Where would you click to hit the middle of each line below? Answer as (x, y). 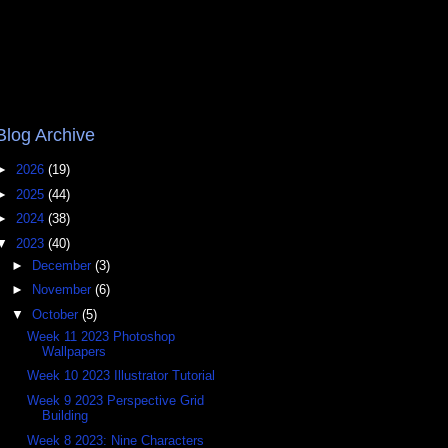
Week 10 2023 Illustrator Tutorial (121, 376)
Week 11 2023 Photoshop (101, 336)
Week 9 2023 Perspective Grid (116, 401)
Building (65, 416)
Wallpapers (74, 351)
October (56, 315)
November (63, 290)
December (63, 265)
